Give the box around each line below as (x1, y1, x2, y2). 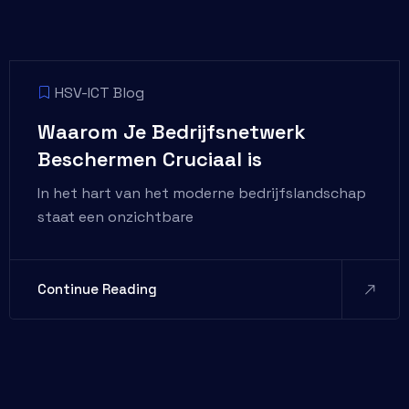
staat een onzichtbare (37, 207, 194, 226)
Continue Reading (37, 280, 157, 298)
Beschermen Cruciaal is (37, 146, 262, 172)
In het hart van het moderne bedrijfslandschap (37, 184, 366, 203)
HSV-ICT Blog (55, 83, 144, 102)
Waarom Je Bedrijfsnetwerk (37, 119, 306, 144)
